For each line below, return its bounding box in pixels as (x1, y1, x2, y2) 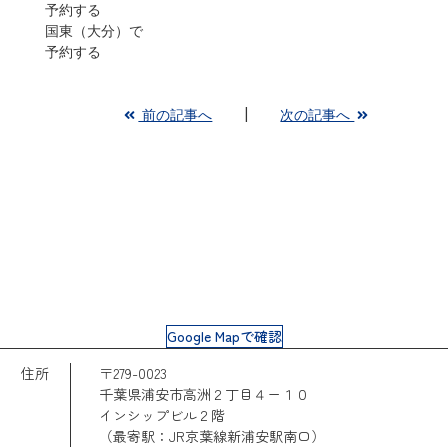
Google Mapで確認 (166, 326, 282, 347)
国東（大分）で (44, 21, 143, 41)
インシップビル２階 (99, 405, 225, 426)
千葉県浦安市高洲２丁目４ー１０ (99, 384, 309, 405)
